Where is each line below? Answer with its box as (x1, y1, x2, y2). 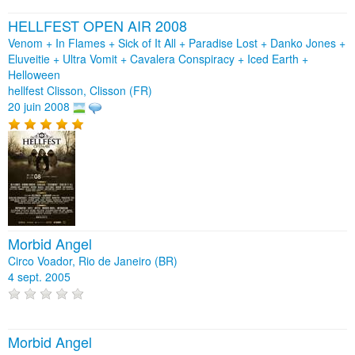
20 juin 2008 (8, 98, 70, 115)
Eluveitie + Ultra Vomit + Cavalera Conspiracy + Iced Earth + (8, 51, 308, 67)
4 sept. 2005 (8, 268, 71, 284)
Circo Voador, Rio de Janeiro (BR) (8, 252, 177, 269)
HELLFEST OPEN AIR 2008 (8, 15, 187, 36)
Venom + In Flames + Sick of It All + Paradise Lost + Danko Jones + (8, 35, 345, 52)
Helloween (8, 67, 60, 83)
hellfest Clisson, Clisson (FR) (8, 82, 152, 99)
